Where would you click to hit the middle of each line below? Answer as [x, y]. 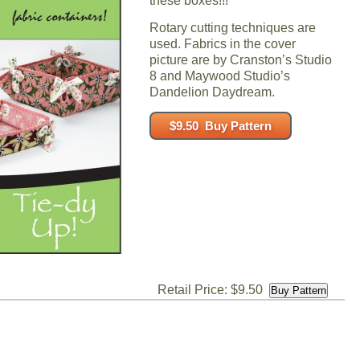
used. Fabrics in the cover [223, 44]
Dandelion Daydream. [212, 92]
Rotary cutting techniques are [233, 28]
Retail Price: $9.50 [210, 289]
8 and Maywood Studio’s [220, 76]
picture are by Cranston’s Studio [241, 60]
